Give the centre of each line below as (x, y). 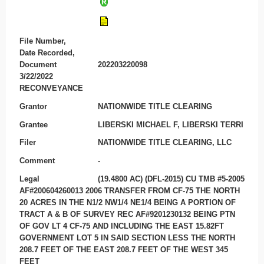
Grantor (33, 107)
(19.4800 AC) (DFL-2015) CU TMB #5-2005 (171, 179)
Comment (37, 161)
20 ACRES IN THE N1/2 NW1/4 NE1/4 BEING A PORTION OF (127, 202)
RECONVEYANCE (51, 88)
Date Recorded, (47, 53)
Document (38, 65)
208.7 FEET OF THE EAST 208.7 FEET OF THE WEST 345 (123, 249)
